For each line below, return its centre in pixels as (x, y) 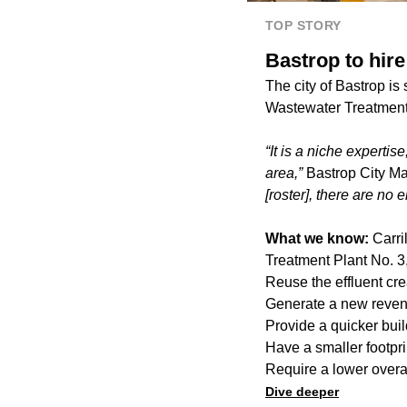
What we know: (319, 238)
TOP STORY (303, 25)
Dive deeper (302, 391)
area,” (284, 173)
